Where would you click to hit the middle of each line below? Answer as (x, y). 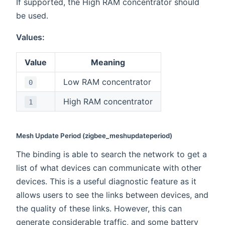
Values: (30, 37)
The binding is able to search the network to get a (111, 154)
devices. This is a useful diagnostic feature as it (106, 182)
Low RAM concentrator (107, 82)
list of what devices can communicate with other (109, 168)
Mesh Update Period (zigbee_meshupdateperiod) (94, 136)
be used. (32, 16)
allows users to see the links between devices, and (112, 195)
